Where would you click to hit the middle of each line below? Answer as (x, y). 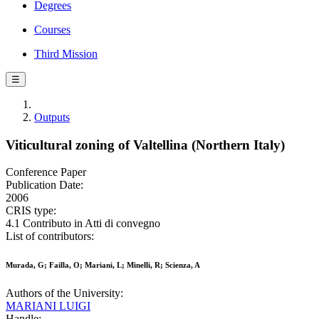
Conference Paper (46, 172)
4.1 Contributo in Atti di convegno (83, 224)
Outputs (52, 117)
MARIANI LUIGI (48, 306)
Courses (52, 30)
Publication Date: (45, 185)
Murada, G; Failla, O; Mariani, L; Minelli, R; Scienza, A (103, 265)
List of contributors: (50, 236)
